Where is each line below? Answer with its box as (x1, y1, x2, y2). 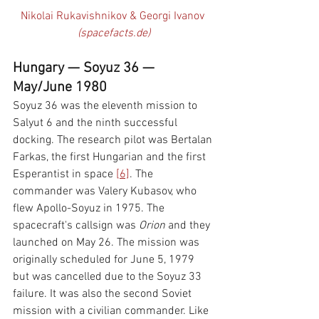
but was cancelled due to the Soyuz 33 (13, 270, 204, 285)
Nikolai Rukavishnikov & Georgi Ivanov (21, 9, 207, 24)
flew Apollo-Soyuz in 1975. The (13, 202, 167, 216)
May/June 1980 (13, 79, 107, 97)
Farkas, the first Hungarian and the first (13, 150, 209, 165)
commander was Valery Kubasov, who (13, 184, 199, 199)
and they (168, 219, 213, 234)
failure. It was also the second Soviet (13, 287, 194, 302)
